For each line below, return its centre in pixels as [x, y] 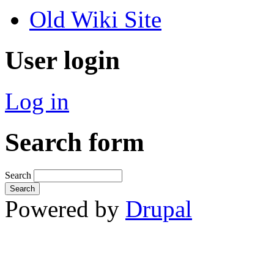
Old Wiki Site [95, 20]
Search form [75, 142]
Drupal [159, 209]
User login [62, 60]
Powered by [65, 209]
